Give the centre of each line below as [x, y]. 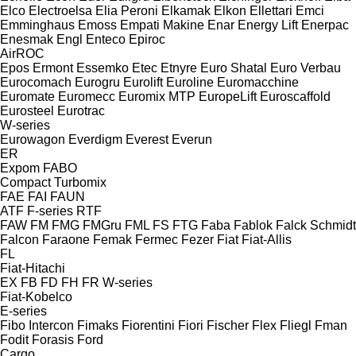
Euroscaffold [295, 96]
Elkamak [186, 10]
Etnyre [179, 68]
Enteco [106, 39]
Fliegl [296, 325]
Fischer [228, 325]
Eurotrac [81, 110]
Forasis [53, 339]
